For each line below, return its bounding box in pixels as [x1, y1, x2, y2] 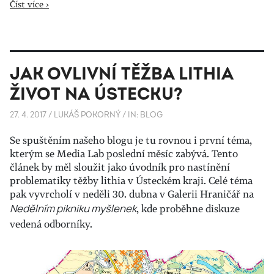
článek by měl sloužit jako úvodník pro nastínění [10, 160, 230, 174]
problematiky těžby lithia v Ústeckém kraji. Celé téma [10, 173, 253, 187]
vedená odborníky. [10, 217, 92, 231]
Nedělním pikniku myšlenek [10, 201, 136, 215]
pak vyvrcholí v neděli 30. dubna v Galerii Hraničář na [10, 187, 254, 201]
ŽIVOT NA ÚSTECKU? [10, 83, 183, 105]
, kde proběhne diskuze [136, 201, 240, 215]
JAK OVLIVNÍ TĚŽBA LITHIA [10, 63, 233, 85]
